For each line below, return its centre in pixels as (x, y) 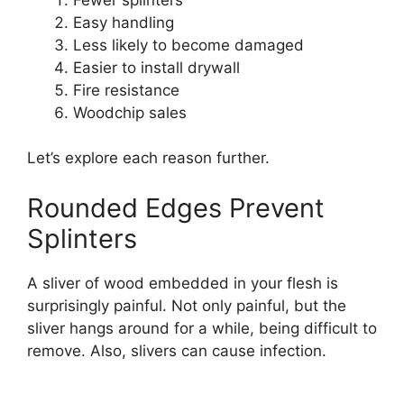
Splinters (82, 238)
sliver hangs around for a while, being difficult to (202, 328)
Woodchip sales (132, 112)
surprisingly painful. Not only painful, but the (187, 305)
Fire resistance (129, 90)
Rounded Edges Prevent (176, 207)
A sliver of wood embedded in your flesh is (183, 283)
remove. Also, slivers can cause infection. (177, 350)
